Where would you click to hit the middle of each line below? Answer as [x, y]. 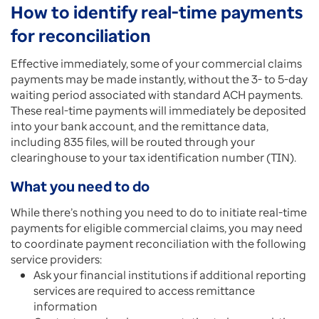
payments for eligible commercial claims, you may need [157, 228]
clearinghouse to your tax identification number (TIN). [155, 157]
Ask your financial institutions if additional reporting [170, 275]
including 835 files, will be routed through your [133, 142]
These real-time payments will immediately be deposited [158, 110]
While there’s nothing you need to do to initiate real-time [159, 212]
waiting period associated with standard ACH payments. [157, 95]
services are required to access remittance [144, 291]
